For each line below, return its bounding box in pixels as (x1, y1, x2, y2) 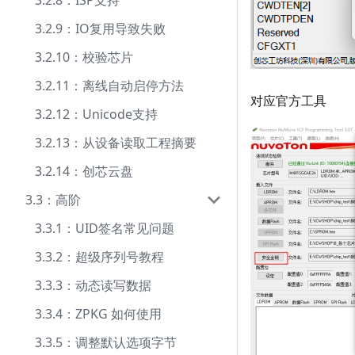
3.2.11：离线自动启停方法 (35, 77, 184, 94)
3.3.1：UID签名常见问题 (35, 219, 174, 237)
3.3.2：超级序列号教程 (35, 248, 164, 265)
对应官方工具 (250, 91, 326, 109)
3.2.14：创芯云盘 (35, 162, 133, 180)
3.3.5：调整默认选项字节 (35, 334, 177, 351)
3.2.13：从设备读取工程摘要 (35, 134, 197, 151)
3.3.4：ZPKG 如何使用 (35, 305, 162, 323)
